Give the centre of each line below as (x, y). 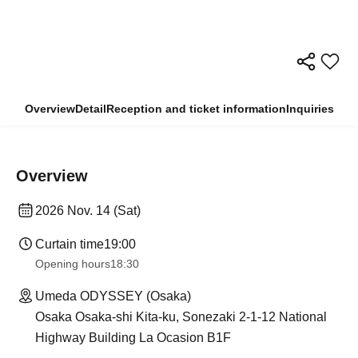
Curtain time (70, 245)
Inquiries (310, 109)
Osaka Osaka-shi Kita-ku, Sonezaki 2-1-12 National (181, 317)
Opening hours (73, 264)
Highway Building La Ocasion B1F (133, 338)
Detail (90, 109)
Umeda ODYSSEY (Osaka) (113, 296)
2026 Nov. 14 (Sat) (88, 211)
